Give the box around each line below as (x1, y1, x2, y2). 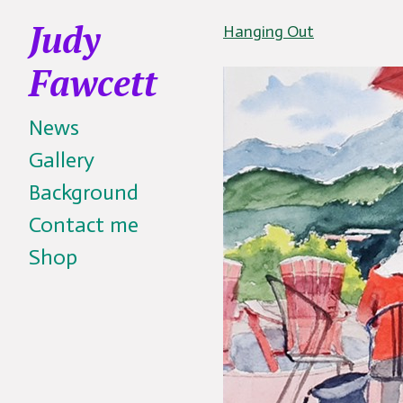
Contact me (29, 211, 139, 237)
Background (29, 179, 139, 205)
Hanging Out (223, 22, 314, 41)
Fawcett (29, 58, 157, 106)
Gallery (29, 147, 94, 173)
